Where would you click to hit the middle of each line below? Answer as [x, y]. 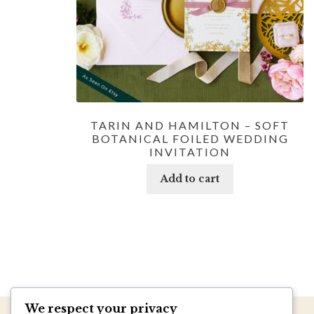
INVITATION [190, 151]
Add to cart [190, 179]
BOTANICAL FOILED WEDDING [190, 138]
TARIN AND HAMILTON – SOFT [190, 125]
